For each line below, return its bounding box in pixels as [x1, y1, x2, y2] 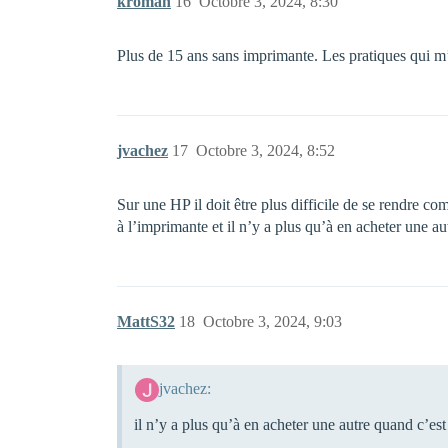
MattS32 [117, 313, 175, 331]
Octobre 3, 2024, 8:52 [196, 142, 335, 160]
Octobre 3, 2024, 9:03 [203, 313, 342, 331]
